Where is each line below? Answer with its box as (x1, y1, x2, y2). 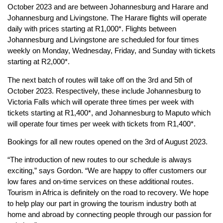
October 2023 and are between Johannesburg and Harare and (7, 2, 208, 11)
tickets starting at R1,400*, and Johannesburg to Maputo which (7, 108, 211, 117)
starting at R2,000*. (7, 57, 70, 66)
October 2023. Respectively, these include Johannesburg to (7, 86, 201, 95)
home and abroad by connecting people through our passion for (7, 210, 212, 219)
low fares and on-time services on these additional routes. (7, 177, 194, 186)
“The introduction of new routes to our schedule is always (7, 155, 192, 164)
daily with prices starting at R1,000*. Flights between (7, 24, 176, 33)
